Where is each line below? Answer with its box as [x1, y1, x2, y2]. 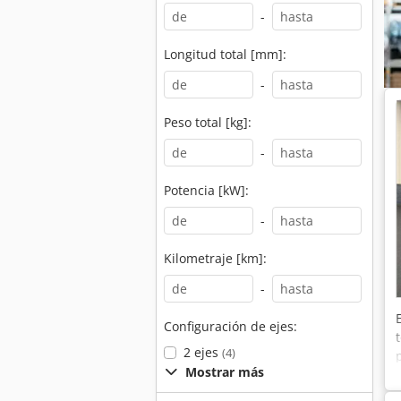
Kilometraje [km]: [164, 250, 267, 267]
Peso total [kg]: [164, 114, 252, 131]
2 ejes [183, 344, 222, 361]
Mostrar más [185, 363, 264, 380]
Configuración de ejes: [164, 318, 297, 335]
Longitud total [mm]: [164, 46, 286, 63]
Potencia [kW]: [164, 182, 249, 199]
